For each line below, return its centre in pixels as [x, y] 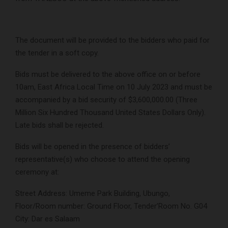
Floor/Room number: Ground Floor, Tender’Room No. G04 [111, 206]
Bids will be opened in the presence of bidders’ [93, 146]
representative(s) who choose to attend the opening [103, 159]
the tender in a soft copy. [57, 53]
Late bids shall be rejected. [60, 125]
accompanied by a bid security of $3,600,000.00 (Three [106, 99]
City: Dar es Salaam [48, 219]
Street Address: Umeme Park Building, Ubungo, [93, 193]
